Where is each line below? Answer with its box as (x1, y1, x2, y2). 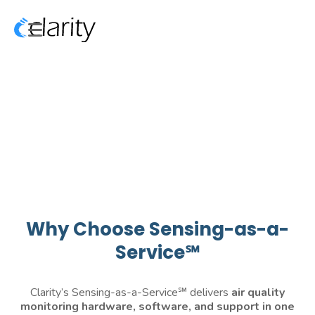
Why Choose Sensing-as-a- (26, 217, 289, 242)
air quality (231, 285, 285, 300)
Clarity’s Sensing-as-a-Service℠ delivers (30, 285, 231, 300)
